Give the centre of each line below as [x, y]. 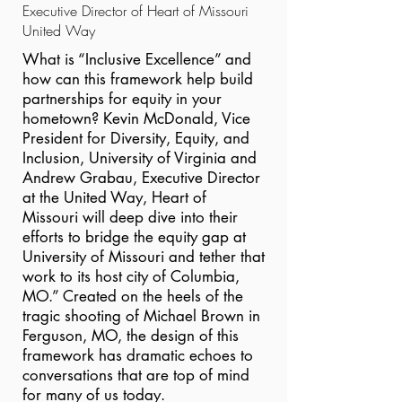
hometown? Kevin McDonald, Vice [136, 118]
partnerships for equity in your [122, 99]
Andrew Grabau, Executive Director [141, 178]
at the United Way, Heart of [114, 197]
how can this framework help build [138, 79]
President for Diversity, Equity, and [136, 138]
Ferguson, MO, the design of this [131, 336]
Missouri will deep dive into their [130, 217]
